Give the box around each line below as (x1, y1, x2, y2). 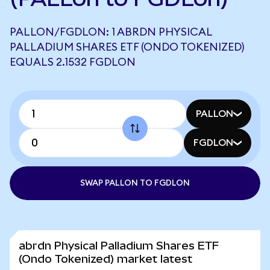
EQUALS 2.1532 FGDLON (10, 57, 136, 67)
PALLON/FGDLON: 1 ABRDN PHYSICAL (10, 27, 212, 37)
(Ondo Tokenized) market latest (19, 253, 192, 265)
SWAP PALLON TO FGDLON (80, 179, 190, 187)
